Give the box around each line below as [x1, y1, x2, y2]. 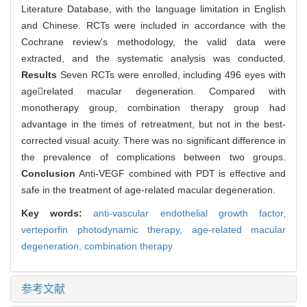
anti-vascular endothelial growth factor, [93, 207, 286, 219]
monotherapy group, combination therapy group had [21, 101, 286, 113]
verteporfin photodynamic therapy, [21, 223, 192, 235]
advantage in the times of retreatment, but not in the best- [21, 118, 286, 130]
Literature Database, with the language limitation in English [21, 3, 286, 14]
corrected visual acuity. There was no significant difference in [21, 134, 286, 146]
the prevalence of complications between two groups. [21, 151, 286, 162]
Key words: [21, 207, 94, 219]
